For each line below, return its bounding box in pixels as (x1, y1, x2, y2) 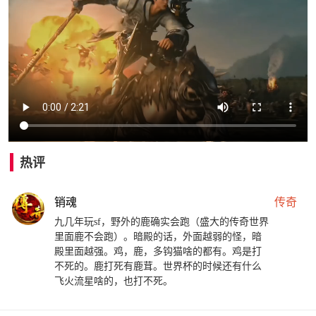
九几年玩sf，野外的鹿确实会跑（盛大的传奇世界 (54, 217, 269, 228)
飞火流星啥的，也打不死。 (54, 276, 173, 287)
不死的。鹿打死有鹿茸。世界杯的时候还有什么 (54, 261, 262, 272)
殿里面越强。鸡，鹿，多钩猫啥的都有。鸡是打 (54, 246, 262, 257)
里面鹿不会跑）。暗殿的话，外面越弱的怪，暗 (54, 231, 262, 243)
